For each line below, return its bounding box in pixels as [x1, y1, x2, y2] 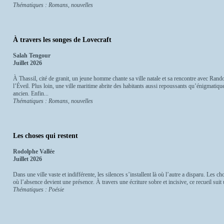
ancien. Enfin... [13, 90, 48, 97]
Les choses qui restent [13, 131, 78, 139]
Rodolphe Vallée [13, 147, 54, 155]
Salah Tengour [13, 52, 50, 59]
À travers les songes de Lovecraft [13, 36, 111, 44]
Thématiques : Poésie [13, 185, 64, 193]
